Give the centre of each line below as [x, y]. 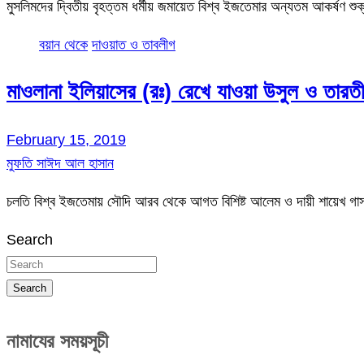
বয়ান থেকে [63, 44]
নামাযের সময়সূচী [57, 340]
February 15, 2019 [66, 139]
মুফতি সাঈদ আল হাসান [60, 163]
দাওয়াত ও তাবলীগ [134, 44]
